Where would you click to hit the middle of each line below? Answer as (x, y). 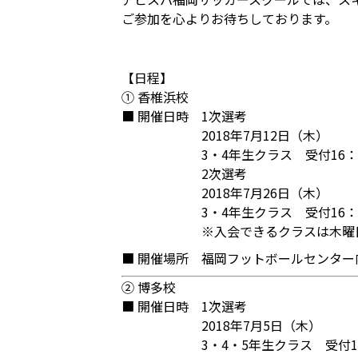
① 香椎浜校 (155, 97)
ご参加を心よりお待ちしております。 (229, 18)
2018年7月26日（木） (265, 193)
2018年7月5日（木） (261, 325)
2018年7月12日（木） (265, 135)
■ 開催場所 (155, 258)
